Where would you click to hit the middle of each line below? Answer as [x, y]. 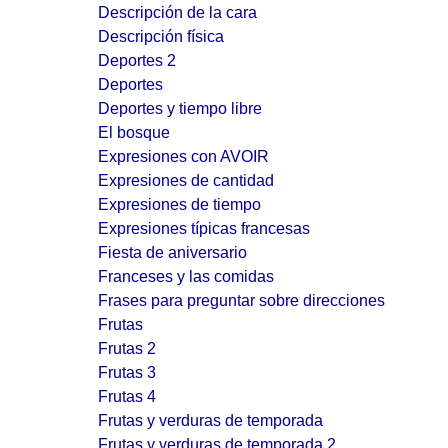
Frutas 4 [127, 396]
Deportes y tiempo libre [180, 108]
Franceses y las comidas [186, 276]
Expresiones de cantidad [186, 180]
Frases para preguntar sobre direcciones [241, 300]
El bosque [134, 132]
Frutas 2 [127, 348]
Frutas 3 [127, 372]
